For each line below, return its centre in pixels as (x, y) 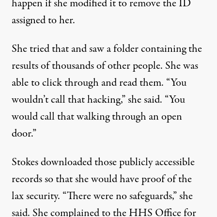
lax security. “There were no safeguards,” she (102, 196)
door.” (24, 134)
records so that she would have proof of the (102, 179)
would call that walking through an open (97, 117)
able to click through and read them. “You (99, 83)
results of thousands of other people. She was (105, 66)
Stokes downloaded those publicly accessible (103, 162)
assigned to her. (43, 20)
